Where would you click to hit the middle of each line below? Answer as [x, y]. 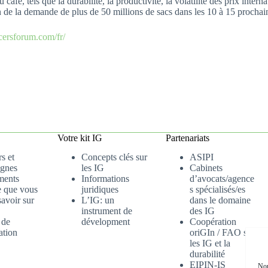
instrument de [107, 211]
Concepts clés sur [115, 157]
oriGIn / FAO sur [223, 233]
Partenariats [188, 138]
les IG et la [210, 243]
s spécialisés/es [218, 190]
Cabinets [206, 168]
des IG [202, 211]
